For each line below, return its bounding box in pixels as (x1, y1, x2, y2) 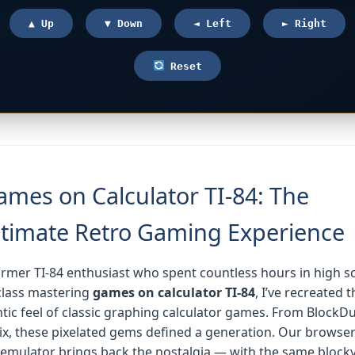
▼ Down (105, 17, 143, 29)
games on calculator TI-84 (93, 283, 255, 301)
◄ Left (193, 17, 231, 29)
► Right (282, 17, 326, 29)
